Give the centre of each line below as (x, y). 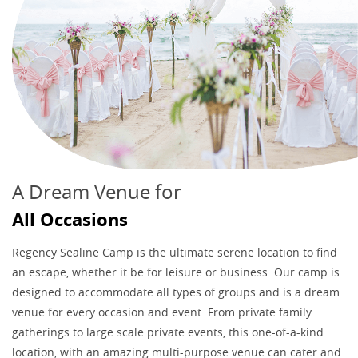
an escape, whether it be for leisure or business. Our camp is (176, 272)
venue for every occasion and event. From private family (162, 312)
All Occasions (70, 219)
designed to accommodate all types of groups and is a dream (176, 292)
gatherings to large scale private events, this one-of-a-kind (168, 332)
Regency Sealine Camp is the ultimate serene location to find (175, 252)
